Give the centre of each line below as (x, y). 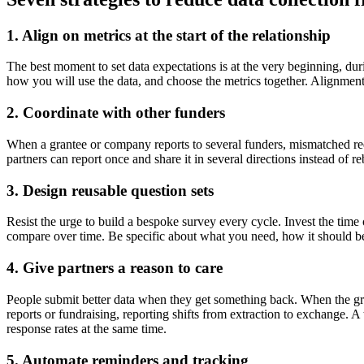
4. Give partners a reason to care (115, 268)
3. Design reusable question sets (110, 190)
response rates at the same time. (87, 328)
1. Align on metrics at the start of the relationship (169, 35)
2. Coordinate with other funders (116, 113)
